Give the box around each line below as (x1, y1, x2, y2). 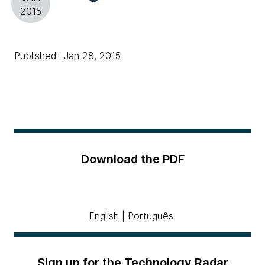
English (89, 210, 119, 222)
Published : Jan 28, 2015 (14, 50, 121, 62)
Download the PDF (80, 152, 185, 167)
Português (128, 210, 173, 222)
